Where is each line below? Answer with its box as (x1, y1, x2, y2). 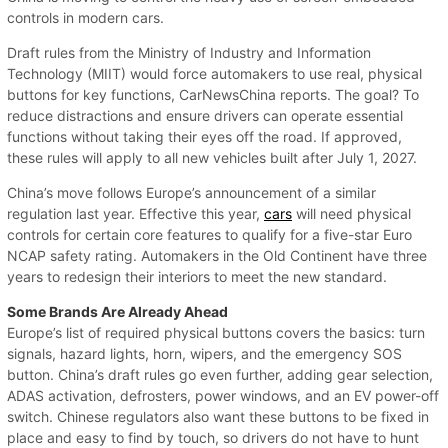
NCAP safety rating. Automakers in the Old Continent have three (7, 246, 427, 264)
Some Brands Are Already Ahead (7, 302, 228, 320)
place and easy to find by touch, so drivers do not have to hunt (7, 428, 419, 446)
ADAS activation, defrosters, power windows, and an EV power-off (7, 386, 439, 404)
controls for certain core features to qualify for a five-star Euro (7, 225, 412, 243)
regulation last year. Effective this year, (7, 204, 264, 222)
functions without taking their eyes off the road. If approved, (7, 127, 402, 145)
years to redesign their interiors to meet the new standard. (7, 267, 387, 285)
